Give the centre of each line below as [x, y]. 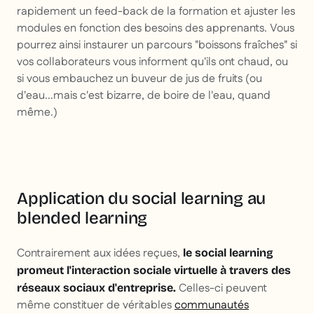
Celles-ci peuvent [221, 289]
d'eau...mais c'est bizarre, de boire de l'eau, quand [144, 96]
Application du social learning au [142, 199]
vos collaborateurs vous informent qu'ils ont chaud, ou [152, 62]
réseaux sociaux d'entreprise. [96, 288]
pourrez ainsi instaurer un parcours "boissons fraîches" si [157, 46]
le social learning [228, 253]
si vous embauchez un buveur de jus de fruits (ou [139, 79]
